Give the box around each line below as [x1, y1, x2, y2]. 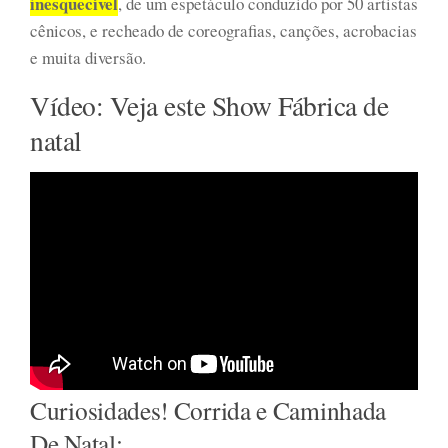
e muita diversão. [30, 45, 146, 69]
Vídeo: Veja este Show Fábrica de [30, 86, 388, 124]
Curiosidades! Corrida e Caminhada [30, 392, 387, 427]
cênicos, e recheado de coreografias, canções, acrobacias [30, 18, 417, 42]
